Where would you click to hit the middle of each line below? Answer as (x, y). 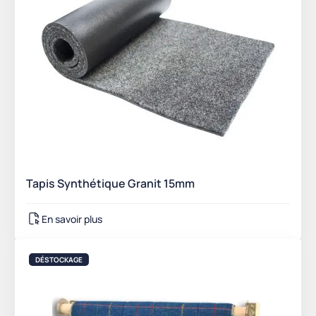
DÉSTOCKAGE (59, 260)
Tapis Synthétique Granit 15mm (110, 184)
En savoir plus (72, 219)
